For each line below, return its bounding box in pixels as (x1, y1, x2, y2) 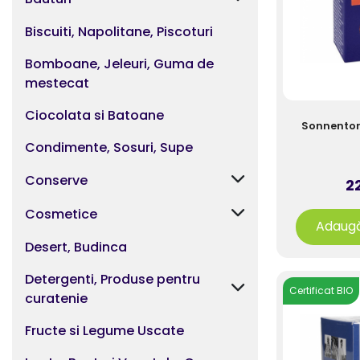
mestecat (25, 74, 89, 92)
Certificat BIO (289, 284, 353, 297)
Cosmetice (25, 205, 97, 223)
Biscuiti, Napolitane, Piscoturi (25, 22, 213, 41)
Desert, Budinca (25, 238, 127, 256)
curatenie (25, 289, 88, 308)
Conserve (25, 171, 88, 190)
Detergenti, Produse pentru (25, 270, 200, 288)
